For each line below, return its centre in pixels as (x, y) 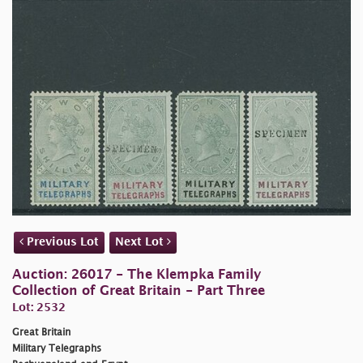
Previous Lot (61, 241)
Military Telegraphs (57, 348)
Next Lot (141, 241)
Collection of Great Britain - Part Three (139, 291)
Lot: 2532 (39, 307)
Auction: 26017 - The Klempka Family (137, 275)
